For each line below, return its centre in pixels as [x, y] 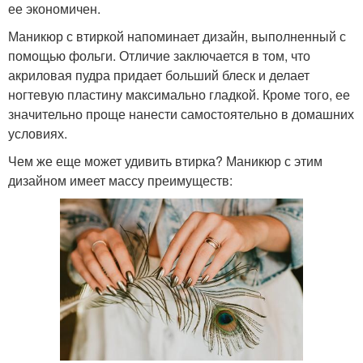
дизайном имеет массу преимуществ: [120, 181]
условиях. [38, 134]
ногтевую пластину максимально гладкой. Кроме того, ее [179, 95]
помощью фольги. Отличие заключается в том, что [159, 56]
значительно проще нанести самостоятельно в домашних [181, 114]
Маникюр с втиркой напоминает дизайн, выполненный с [177, 36]
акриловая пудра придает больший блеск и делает [159, 75]
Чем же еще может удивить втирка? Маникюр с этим [165, 161]
